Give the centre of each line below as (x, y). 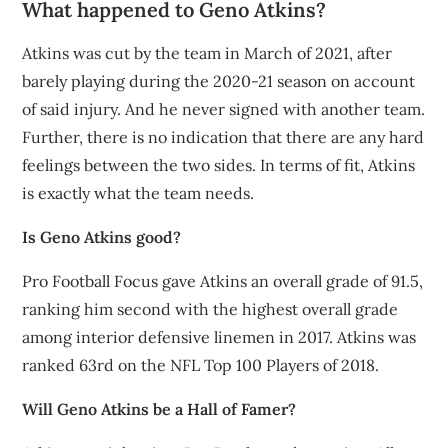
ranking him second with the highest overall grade (210, 309)
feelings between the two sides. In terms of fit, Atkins (219, 165)
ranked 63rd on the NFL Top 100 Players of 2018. (201, 365)
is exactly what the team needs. (138, 193)
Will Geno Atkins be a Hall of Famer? (159, 409)
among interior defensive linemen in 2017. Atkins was (219, 337)
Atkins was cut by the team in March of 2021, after (207, 53)
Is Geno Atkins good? (102, 237)
